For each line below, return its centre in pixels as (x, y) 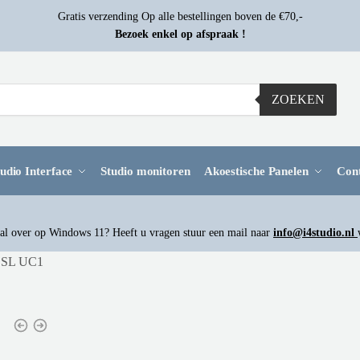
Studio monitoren (145, 171)
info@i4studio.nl (315, 233)
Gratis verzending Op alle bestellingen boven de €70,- (180, 16)
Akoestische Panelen (256, 171)
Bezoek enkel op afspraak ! (180, 34)
